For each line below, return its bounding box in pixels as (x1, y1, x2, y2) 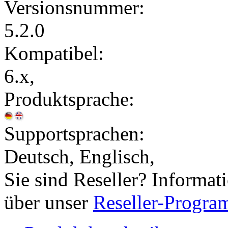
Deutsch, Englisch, (4, 146, 155, 168)
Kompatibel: (4, 42, 104, 65)
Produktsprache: (4, 88, 134, 110)
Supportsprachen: (4, 123, 145, 145)
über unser (4, 191, 93, 214)
